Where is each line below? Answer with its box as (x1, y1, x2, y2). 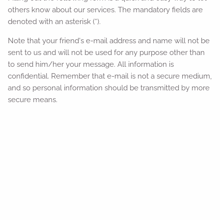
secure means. (8, 95, 58, 104)
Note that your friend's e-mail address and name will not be (8, 36, 210, 45)
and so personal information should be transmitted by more (8, 83, 210, 92)
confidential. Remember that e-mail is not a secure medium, (8, 72, 212, 81)
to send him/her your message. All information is (8, 60, 174, 69)
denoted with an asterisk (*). (8, 17, 101, 26)
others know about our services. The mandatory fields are (8, 5, 203, 14)
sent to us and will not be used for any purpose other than (8, 48, 205, 57)
